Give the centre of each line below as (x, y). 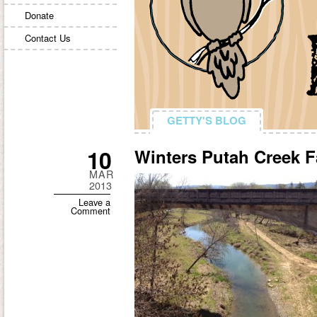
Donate (39, 15)
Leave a (94, 202)
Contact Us (48, 38)
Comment (91, 211)
